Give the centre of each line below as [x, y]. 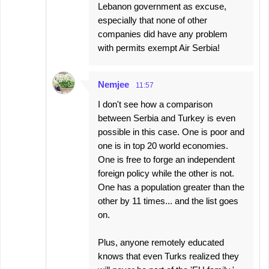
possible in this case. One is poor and [171, 132]
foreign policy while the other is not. [166, 173]
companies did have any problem [163, 34]
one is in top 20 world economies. [163, 146]
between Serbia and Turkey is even [167, 118]
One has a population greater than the [171, 187]
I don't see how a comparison [155, 104]
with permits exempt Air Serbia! [159, 48]
